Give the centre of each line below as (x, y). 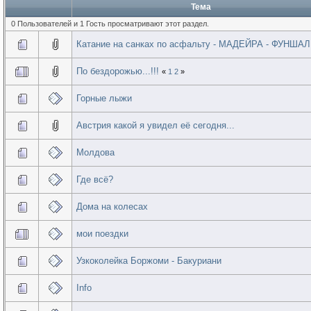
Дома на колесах (112, 206)
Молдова (96, 152)
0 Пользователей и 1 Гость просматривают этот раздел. (110, 23)
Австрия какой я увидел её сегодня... (156, 125)
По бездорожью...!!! (118, 71)
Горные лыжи (104, 98)
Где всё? (95, 179)
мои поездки (103, 233)
